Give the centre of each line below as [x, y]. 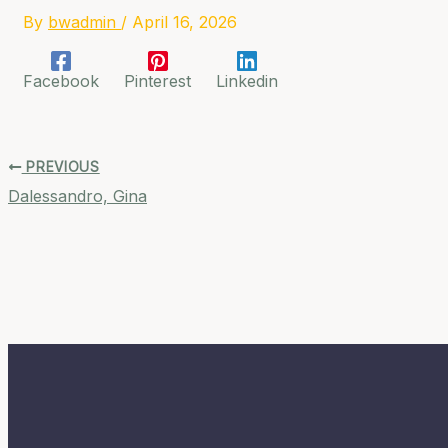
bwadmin [84, 21]
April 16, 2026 [184, 21]
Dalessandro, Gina [77, 195]
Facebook [61, 81]
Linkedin [247, 81]
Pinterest [157, 81]
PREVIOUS [60, 166]
